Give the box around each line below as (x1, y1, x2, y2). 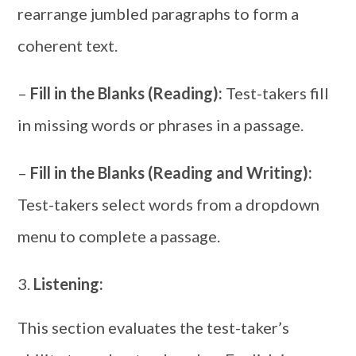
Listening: (33, 274, 104, 293)
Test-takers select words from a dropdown (17, 195, 320, 214)
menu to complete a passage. (17, 226, 221, 246)
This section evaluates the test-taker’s (17, 318, 290, 337)
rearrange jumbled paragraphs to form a (17, 4, 300, 23)
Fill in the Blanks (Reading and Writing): (30, 163, 313, 182)
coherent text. (17, 36, 118, 55)
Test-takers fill (222, 83, 330, 103)
